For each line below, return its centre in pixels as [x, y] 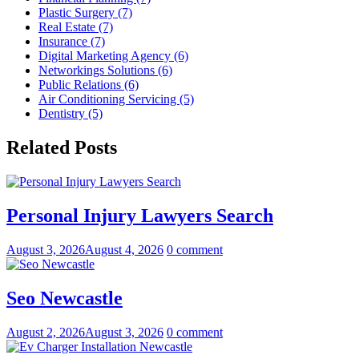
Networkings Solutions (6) [105, 71]
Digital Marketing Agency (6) [113, 56]
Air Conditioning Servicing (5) [116, 99]
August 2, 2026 [46, 332]
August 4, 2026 [124, 250]
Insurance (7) [72, 42]
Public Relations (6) [89, 85]
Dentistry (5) [71, 114]
